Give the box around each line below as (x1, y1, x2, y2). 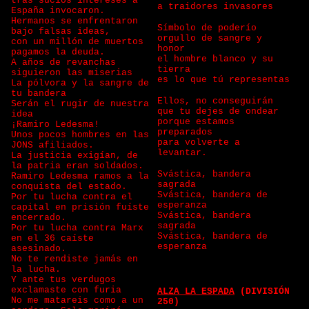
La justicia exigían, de (11, 150, 138, 161)
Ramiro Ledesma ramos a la (11, 171, 149, 181)
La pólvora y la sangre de (11, 78, 149, 88)
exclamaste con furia (11, 285, 127, 295)
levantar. (157, 148, 212, 158)
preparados (157, 127, 218, 137)
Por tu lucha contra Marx (11, 223, 143, 233)
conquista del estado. (11, 181, 132, 192)
